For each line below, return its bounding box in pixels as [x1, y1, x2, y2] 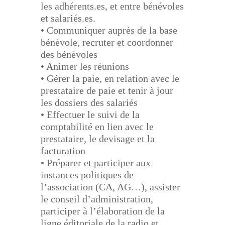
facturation [40, 145, 85, 157]
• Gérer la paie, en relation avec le [40, 73, 179, 84]
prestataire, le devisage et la [40, 133, 155, 145]
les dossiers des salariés [40, 97, 138, 108]
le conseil [40, 193, 80, 205]
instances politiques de [40, 169, 134, 181]
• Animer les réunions [40, 61, 129, 72]
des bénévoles [40, 49, 97, 60]
